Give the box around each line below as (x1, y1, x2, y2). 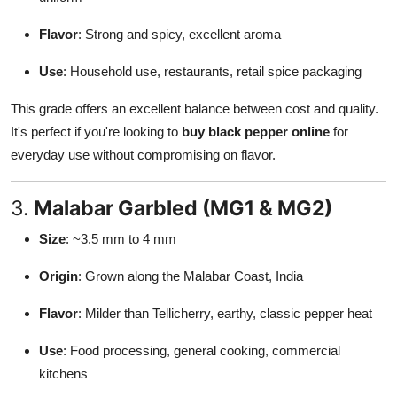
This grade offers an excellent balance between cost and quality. (11, 100, 378, 116)
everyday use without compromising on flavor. (11, 146, 276, 162)
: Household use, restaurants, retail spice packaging (63, 63, 362, 79)
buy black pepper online (182, 123, 330, 139)
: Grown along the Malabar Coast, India (78, 268, 303, 284)
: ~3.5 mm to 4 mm (66, 230, 176, 246)
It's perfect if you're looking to (11, 123, 182, 139)
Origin (39, 268, 78, 284)
